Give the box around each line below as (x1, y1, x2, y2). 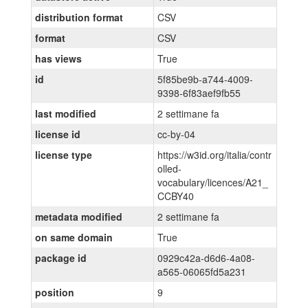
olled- (157, 162, 181, 175)
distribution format (35, 10, 123, 24)
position (35, 285, 74, 299)
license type (35, 148, 92, 162)
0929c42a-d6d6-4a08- (157, 251, 255, 265)
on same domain (35, 230, 113, 244)
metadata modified (35, 210, 122, 223)
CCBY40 (157, 189, 194, 203)
